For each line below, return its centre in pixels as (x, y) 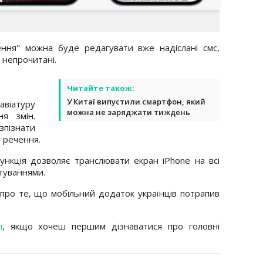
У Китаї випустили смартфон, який (136, 101)
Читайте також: (101, 88)
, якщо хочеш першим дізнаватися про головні (111, 226)
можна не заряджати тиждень (129, 112)
